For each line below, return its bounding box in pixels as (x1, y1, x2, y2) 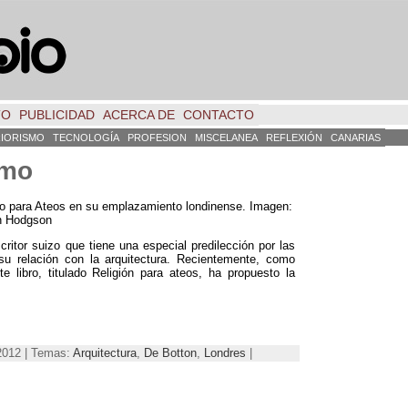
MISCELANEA (195, 132, 258, 143)
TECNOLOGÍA (53, 132, 119, 143)
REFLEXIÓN (266, 132, 322, 143)
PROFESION (127, 132, 187, 143)
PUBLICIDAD (19, 107, 95, 122)
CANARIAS (331, 132, 381, 143)
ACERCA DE (103, 107, 175, 122)
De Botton (144, 345, 197, 360)
